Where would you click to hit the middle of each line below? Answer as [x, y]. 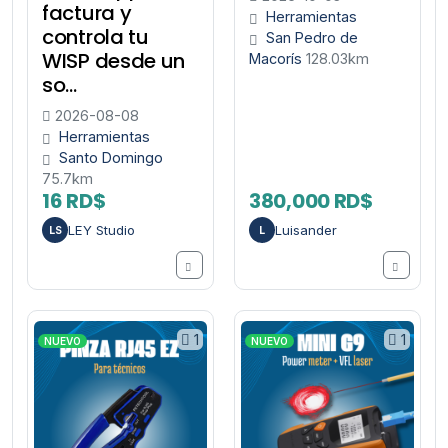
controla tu [95, 37]
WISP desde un [114, 61]
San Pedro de [312, 38]
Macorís [277, 59]
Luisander [306, 229]
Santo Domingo [111, 158]
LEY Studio [101, 229]
